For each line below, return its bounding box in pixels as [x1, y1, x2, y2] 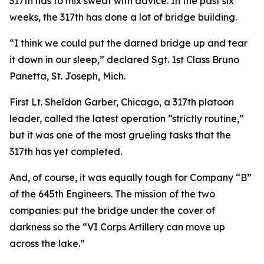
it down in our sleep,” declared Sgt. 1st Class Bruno [9, 54, 239, 65]
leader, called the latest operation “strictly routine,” [9, 113, 244, 124]
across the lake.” [9, 237, 85, 249]
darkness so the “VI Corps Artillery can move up [9, 221, 225, 233]
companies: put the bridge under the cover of [9, 204, 215, 216]
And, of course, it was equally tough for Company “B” [9, 171, 252, 183]
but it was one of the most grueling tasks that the [9, 129, 231, 141]
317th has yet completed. [9, 146, 122, 157]
